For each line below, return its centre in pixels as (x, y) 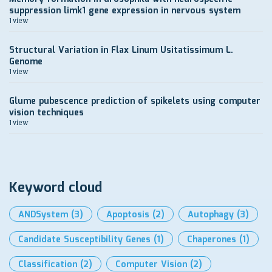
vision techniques (46, 113)
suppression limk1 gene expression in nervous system (125, 11)
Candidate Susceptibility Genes (84, 240)
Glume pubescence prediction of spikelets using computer (135, 101)
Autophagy (211, 215)
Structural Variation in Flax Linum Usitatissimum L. (121, 50)
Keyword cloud (56, 188)
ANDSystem (43, 215)
